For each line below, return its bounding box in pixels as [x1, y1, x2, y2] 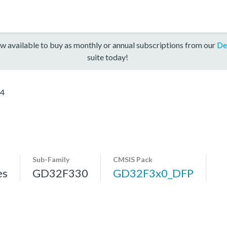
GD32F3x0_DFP [113, 166, 194, 180]
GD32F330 [32, 166, 88, 180]
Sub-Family [32, 155, 69, 164]
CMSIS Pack [113, 155, 153, 164]
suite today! [87, 52, 128, 62]
